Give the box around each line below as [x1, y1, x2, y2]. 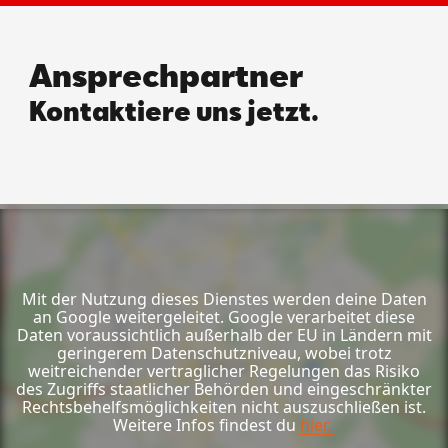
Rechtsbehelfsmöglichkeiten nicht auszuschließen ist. [22, 396, 426, 419]
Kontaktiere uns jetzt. [28, 95, 319, 126]
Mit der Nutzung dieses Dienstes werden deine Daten [21, 288, 427, 311]
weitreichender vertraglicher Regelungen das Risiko [28, 360, 420, 383]
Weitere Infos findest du [112, 414, 296, 437]
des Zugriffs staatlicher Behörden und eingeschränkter [16, 378, 432, 401]
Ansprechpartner [28, 56, 303, 93]
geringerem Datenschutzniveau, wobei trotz [56, 342, 392, 365]
